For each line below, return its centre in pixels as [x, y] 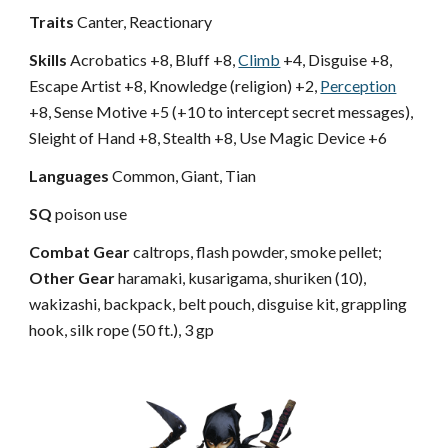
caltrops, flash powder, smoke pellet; [256, 251]
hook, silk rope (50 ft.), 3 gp [122, 329]
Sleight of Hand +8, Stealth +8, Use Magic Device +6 [208, 137]
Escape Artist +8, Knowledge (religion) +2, [175, 85]
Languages [69, 175]
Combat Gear [80, 251]
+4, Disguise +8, [336, 59]
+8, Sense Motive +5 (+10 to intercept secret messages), [221, 111]
